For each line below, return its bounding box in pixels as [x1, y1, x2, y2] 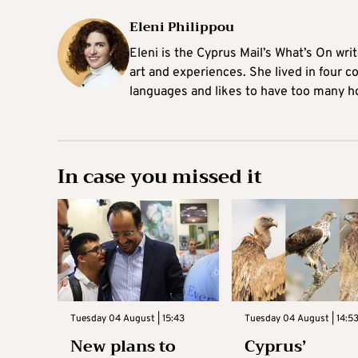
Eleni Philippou [129, 16, 234, 39]
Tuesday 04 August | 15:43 [70, 312, 185, 325]
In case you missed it [58, 160, 262, 194]
